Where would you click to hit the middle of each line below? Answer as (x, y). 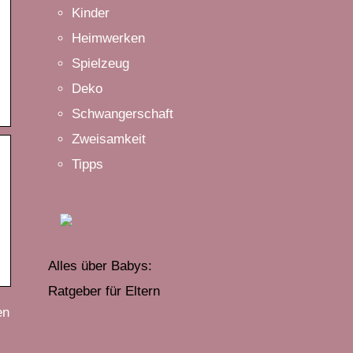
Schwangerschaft (123, 113)
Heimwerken (108, 38)
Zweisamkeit (109, 139)
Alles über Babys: (100, 266)
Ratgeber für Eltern (104, 291)
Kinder (91, 13)
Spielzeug (100, 63)
